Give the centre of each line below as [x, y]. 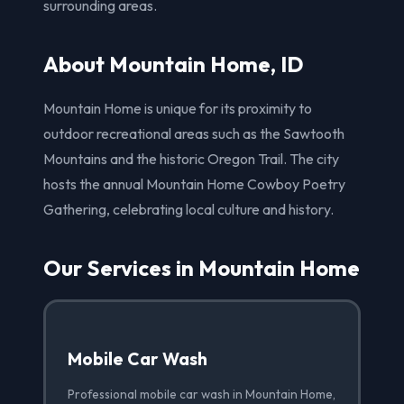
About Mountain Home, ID [174, 64]
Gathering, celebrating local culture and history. [188, 210]
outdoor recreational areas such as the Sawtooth [194, 134]
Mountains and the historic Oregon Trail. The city [191, 159]
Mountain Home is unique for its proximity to [178, 109]
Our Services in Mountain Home [202, 268]
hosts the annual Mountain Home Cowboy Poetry [194, 184]
